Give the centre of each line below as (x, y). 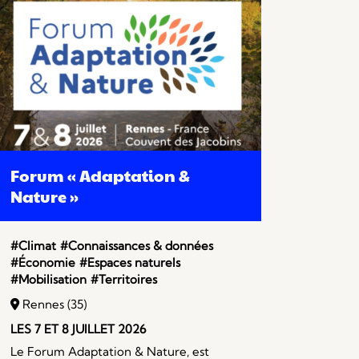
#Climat (33, 246)
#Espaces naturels (129, 263)
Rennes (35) (52, 305)
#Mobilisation (48, 280)
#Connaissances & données (136, 246)
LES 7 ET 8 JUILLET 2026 (78, 329)
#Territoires (123, 280)
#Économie (42, 263)
